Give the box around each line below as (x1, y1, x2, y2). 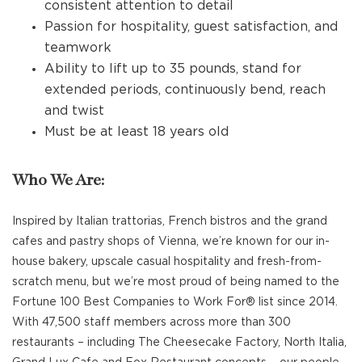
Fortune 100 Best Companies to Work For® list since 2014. (12, 295, 338, 308)
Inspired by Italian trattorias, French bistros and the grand (12, 214, 327, 227)
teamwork (44, 40, 112, 54)
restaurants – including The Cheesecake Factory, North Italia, (12, 335, 347, 348)
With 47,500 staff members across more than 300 (12, 315, 291, 328)
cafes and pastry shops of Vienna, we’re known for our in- (12, 234, 330, 247)
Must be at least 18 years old (44, 124, 229, 138)
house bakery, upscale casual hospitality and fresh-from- (12, 255, 322, 267)
